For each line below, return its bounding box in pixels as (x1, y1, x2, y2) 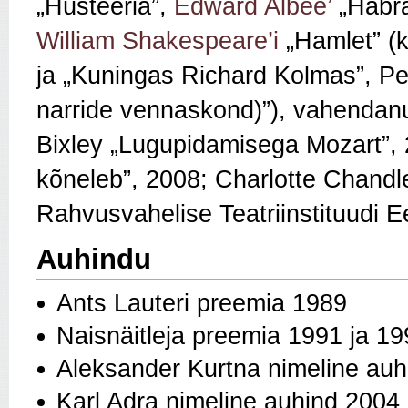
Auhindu (36, 243, 151, 276)
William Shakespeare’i (36, 27, 279, 56)
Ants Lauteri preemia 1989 (56, 290, 347, 318)
